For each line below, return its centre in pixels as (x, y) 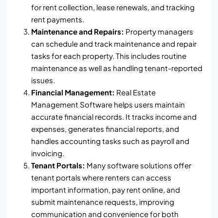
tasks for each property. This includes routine (109, 55)
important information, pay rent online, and (106, 189)
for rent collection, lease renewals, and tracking (113, 7)
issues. (43, 80)
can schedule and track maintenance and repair (114, 43)
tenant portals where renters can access (101, 177)
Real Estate (135, 92)
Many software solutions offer (138, 165)
